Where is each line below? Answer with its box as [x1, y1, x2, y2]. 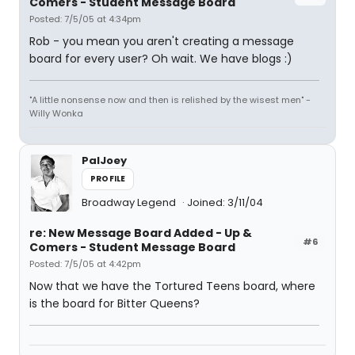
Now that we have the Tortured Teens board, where [29, 278, 315, 294]
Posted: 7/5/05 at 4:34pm [29, 13, 141, 25]
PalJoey [82, 153, 127, 168]
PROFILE [90, 173, 126, 185]
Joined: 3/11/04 [187, 195, 263, 210]
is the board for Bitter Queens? [29, 296, 200, 311]
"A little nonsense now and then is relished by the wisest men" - [29, 94, 311, 106]
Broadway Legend [82, 195, 178, 210]
